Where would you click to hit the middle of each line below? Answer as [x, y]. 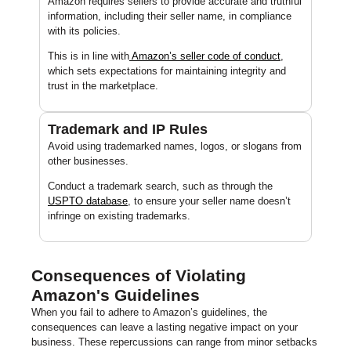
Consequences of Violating [139, 275]
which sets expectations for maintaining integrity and [167, 71]
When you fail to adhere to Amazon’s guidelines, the [149, 312]
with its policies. [84, 31]
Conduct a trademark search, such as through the [160, 186]
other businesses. [88, 161]
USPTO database [88, 201]
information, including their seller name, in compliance [170, 16]
